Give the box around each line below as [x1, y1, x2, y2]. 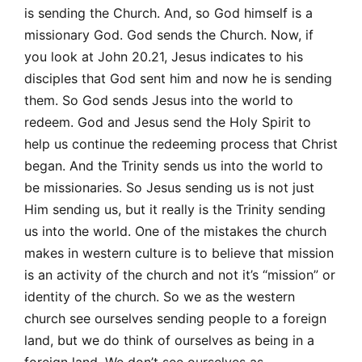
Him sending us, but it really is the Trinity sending [24, 200, 326, 217]
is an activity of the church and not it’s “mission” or [24, 266, 335, 283]
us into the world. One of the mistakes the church [24, 222, 326, 239]
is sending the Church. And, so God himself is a [24, 4, 313, 21]
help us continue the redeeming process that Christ [24, 135, 338, 152]
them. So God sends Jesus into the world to [24, 91, 293, 108]
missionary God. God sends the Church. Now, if [24, 26, 314, 43]
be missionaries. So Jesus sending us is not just [24, 179, 314, 196]
